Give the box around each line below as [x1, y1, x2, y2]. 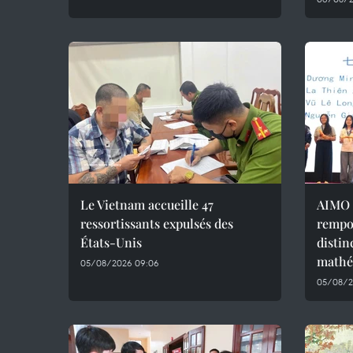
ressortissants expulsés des [80, 215, 233, 232]
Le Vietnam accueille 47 [80, 196, 214, 213]
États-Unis [80, 234, 142, 251]
